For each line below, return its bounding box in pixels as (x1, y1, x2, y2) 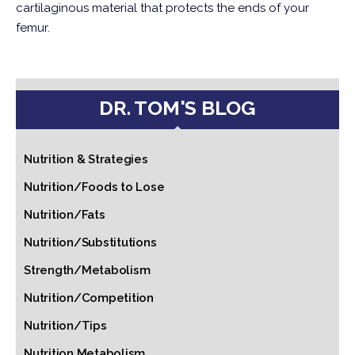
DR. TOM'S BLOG (99, 96, 256, 120)
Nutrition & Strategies (24, 152, 148, 166)
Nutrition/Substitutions (24, 235, 157, 250)
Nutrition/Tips (24, 319, 107, 333)
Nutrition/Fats (24, 208, 105, 222)
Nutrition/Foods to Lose (24, 180, 165, 194)
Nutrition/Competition (24, 291, 154, 305)
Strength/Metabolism (24, 263, 151, 277)
